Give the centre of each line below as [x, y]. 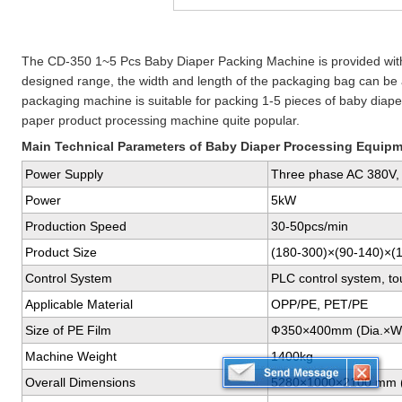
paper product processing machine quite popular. [160, 120]
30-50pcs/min [309, 226]
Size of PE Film [68, 330]
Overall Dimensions [80, 382]
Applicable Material [79, 304]
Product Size [61, 252]
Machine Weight [70, 356]
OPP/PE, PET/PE [319, 304]
